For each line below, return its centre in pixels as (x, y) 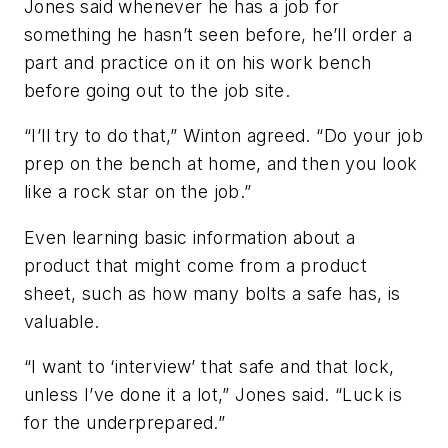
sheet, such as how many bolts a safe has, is (212, 293)
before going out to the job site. (157, 90)
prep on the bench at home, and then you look (221, 164)
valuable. (62, 321)
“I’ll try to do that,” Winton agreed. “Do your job (223, 136)
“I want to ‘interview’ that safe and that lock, (209, 367)
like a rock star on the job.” (138, 192)
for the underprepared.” (125, 423)
